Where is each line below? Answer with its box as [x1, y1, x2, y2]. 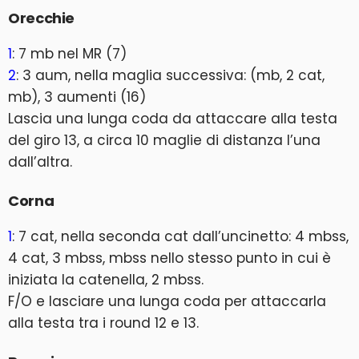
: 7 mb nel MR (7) [12, 43, 127, 63]
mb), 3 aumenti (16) [8, 87, 146, 107]
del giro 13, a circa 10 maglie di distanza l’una [8, 130, 321, 150]
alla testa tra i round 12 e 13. [8, 313, 199, 333]
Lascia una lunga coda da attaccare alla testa [8, 108, 337, 128]
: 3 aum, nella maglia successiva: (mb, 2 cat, [16, 65, 325, 85]
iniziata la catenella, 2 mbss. [8, 269, 204, 289]
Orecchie [8, 7, 75, 28]
